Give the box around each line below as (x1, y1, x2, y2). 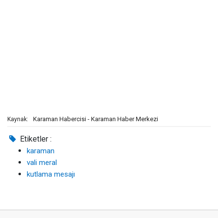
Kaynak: (7, 116, 28, 123)
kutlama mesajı (27, 170, 75, 179)
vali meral (27, 158, 57, 167)
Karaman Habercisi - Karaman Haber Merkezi (33, 115, 158, 123)
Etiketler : (18, 134, 52, 144)
